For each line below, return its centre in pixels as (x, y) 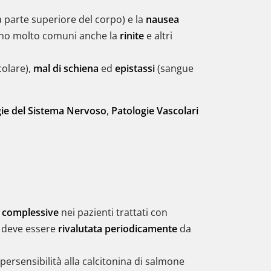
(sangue (174, 68)
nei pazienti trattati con (113, 212)
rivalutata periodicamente (118, 229)
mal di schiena (66, 68)
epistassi (135, 68)
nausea (162, 19)
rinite (132, 36)
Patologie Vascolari (155, 111)
